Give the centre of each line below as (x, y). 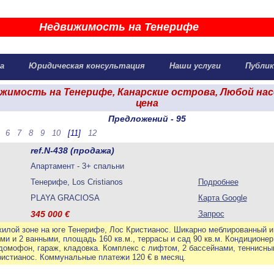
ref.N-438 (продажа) (72, 150)
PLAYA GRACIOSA (65, 198)
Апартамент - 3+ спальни (77, 166)
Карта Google (222, 198)
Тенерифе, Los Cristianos (80, 182)
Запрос (211, 214)
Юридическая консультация (85, 66)
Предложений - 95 (147, 119)
